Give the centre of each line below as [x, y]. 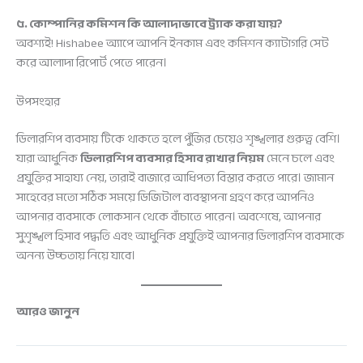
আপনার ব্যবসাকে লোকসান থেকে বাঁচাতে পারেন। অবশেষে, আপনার [169, 216]
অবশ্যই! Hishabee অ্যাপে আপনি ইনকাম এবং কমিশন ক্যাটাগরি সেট [173, 44]
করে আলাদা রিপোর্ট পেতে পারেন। [92, 63]
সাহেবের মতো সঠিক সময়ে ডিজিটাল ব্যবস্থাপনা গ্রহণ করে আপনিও [165, 197]
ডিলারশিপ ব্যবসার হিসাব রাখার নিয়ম [172, 158]
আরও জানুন [48, 311]
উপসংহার [38, 101]
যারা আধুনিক [48, 158]
